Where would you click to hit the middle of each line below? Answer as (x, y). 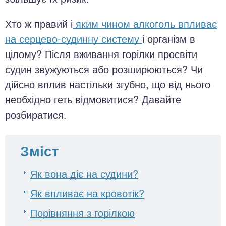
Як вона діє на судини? (84, 173)
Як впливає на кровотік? (87, 193)
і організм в (169, 39)
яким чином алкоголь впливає (145, 23)
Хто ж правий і (39, 23)
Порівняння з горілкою (82, 213)
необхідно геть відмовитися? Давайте (93, 99)
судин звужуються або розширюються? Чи (104, 69)
